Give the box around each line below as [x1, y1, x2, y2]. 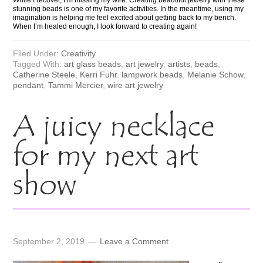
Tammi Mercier [48, 80, 103, 90]
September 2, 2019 [13, 236, 85, 246]
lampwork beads [122, 69, 183, 79]
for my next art [13, 140, 200, 175]
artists [168, 59, 191, 69]
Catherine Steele [13, 69, 76, 79]
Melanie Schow [187, 69, 244, 79]
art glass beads [64, 59, 122, 69]
